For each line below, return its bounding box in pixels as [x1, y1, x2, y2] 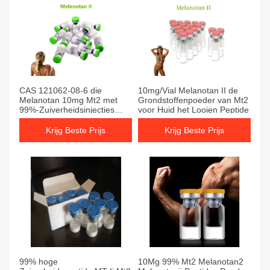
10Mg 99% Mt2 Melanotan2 [138, 257, 243, 267]
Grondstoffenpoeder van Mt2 [138, 95, 248, 105]
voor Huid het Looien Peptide [138, 105, 249, 115]
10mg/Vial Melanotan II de [138, 86, 238, 96]
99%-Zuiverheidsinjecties [19, 105, 115, 115]
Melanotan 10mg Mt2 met [19, 95, 118, 105]
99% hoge [19, 257, 58, 267]
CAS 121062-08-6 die [19, 86, 102, 96]
